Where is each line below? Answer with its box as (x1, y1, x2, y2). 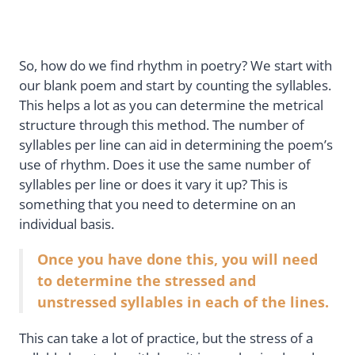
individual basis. (19, 214, 114, 233)
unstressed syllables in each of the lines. (37, 292, 329, 311)
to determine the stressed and (37, 270, 256, 290)
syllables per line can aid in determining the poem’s (19, 135, 333, 154)
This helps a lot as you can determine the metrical (19, 95, 323, 114)
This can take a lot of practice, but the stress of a (19, 329, 313, 348)
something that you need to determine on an (19, 194, 296, 213)
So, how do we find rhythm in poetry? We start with (19, 55, 332, 74)
